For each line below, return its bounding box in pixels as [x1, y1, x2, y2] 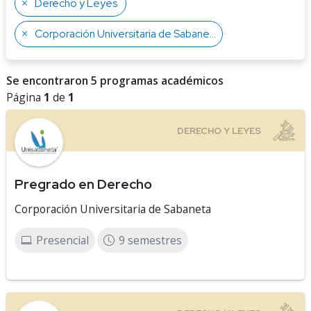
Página [6, 90, 44, 105]
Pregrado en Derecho [15, 175, 152, 193]
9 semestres [119, 233, 182, 248]
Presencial [36, 233, 89, 248]
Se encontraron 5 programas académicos [6, 73, 224, 88]
